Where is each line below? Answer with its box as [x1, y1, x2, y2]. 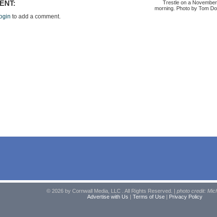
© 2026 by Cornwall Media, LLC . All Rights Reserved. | [46, 187, 177, 194]
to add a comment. [10, 13, 61, 20]
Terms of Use [132, 193, 165, 200]
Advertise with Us [87, 193, 128, 200]
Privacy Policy [169, 193, 202, 200]
